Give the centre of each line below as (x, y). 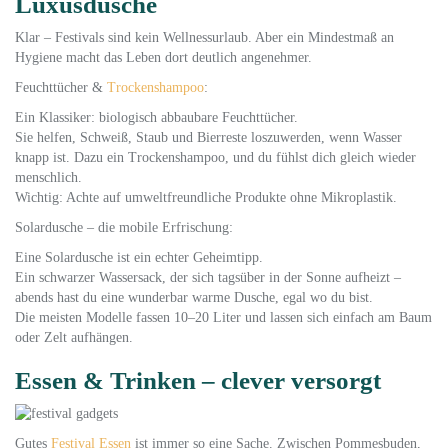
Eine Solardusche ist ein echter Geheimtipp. (139, 257)
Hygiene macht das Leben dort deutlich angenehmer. (163, 57)
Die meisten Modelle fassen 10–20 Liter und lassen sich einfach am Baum (223, 317)
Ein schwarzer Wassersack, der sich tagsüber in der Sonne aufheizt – (208, 277)
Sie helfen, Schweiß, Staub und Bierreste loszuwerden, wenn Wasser (208, 137)
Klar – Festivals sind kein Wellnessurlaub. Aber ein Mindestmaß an (204, 37)
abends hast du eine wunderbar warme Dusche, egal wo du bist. (194, 297)
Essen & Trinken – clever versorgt (198, 380)
